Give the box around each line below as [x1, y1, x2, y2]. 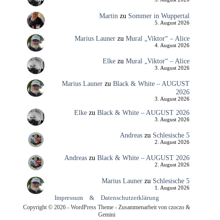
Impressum [54, 194, 83, 201]
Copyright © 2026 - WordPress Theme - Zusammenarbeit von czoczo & [23, 204, 191, 211]
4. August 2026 [154, 42, 190, 48]
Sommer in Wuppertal [128, 11, 190, 20]
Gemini [98, 211, 115, 218]
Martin [99, 11, 118, 20]
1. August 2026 [154, 185, 190, 191]
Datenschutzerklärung [100, 194, 159, 201]
